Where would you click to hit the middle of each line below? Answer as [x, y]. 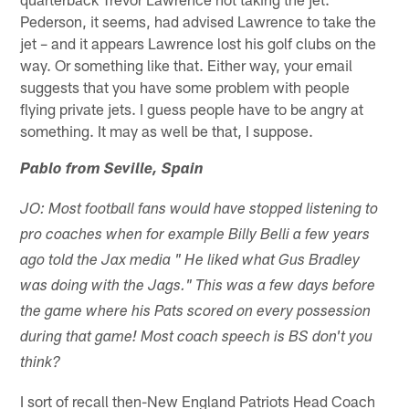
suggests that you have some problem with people [185, 86]
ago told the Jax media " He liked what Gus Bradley [190, 261]
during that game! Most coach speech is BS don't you [197, 338]
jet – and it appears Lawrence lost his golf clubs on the [199, 42]
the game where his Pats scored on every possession [196, 312]
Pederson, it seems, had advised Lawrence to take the [199, 21]
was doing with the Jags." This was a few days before [198, 287]
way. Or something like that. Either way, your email [187, 64]
